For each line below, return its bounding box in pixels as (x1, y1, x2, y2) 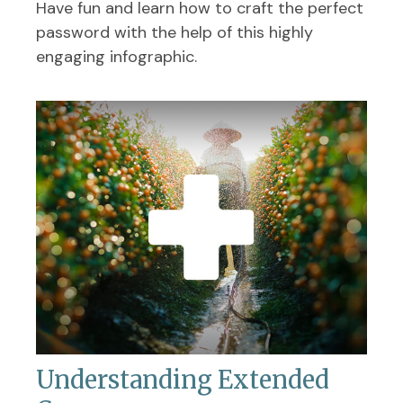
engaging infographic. (36, 45, 197, 67)
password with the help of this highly (36, 21, 313, 43)
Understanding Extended (36, 363, 329, 395)
